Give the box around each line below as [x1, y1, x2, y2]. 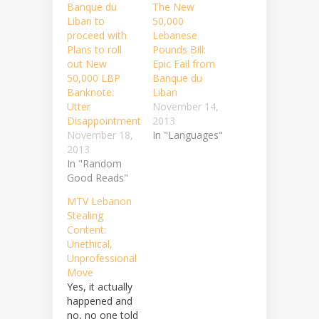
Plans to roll [67, 43, 122, 57]
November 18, [67, 128, 133, 142]
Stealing [67, 209, 103, 223]
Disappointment [67, 114, 141, 128]
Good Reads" [67, 171, 128, 185]
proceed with [67, 28, 127, 43]
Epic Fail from [152, 57, 215, 71]
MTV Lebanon [67, 194, 132, 209]
